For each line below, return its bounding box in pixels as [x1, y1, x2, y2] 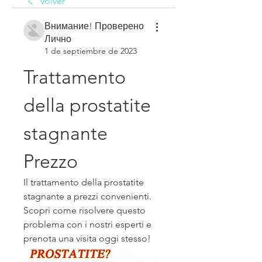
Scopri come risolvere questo [23, 205, 146, 216]
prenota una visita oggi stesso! [23, 233, 151, 244]
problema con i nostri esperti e [23, 219, 151, 230]
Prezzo [23, 150, 78, 173]
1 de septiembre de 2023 [44, 46, 137, 56]
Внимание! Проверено [44, 20, 144, 32]
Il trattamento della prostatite [23, 177, 144, 188]
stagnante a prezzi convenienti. [23, 191, 151, 202]
